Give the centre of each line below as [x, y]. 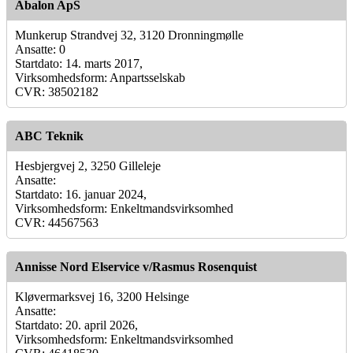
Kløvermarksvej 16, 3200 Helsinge [102, 296]
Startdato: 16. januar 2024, [81, 194]
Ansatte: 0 [40, 49]
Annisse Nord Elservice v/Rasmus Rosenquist [136, 266]
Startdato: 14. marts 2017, [79, 63]
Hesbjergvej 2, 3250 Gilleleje [88, 165]
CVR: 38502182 [57, 91]
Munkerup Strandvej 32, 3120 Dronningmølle [129, 35]
